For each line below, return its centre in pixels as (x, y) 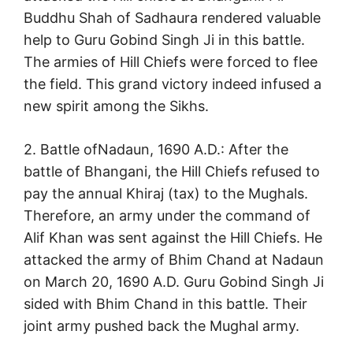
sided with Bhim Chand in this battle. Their (165, 304)
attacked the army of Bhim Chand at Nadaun (174, 260)
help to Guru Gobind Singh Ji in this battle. (164, 40)
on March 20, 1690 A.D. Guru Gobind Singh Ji (174, 282)
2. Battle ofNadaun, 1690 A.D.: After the (156, 150)
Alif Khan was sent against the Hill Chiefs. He (173, 238)
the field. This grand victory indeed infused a (173, 84)
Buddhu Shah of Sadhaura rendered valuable (172, 18)
